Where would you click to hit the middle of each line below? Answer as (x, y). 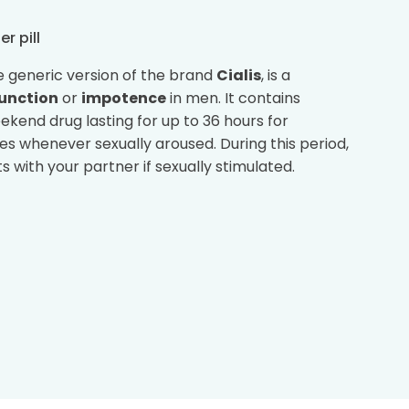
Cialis (239, 75)
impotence (124, 98)
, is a (276, 75)
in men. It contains (233, 98)
